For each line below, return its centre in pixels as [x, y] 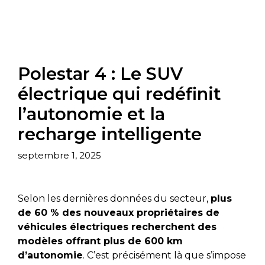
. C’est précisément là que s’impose [164, 255]
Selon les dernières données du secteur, [114, 198]
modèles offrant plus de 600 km [100, 241]
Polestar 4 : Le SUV [100, 74]
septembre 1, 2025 [59, 155]
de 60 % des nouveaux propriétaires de [119, 212]
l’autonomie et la [91, 114]
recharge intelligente [110, 134]
